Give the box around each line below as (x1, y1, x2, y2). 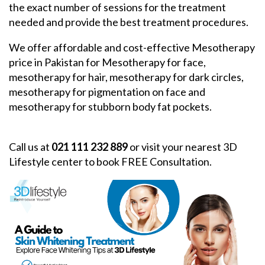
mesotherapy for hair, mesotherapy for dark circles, (9, 70, 244, 84)
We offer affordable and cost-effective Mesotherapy (9, 41, 255, 54)
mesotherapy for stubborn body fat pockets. (9, 100, 214, 114)
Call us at (9, 140, 51, 154)
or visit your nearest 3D (128, 140, 237, 154)
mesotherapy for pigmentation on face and (9, 85, 205, 99)
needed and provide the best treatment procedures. (9, 15, 250, 29)
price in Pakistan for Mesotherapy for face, (9, 56, 206, 69)
